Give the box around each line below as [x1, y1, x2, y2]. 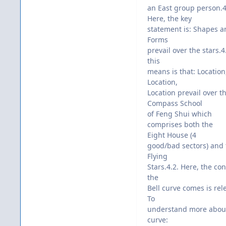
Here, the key [147, 14, 192, 24]
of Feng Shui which [147, 109, 212, 119]
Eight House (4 [147, 130, 196, 140]
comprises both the [147, 120, 213, 130]
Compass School [147, 98, 202, 108]
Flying [147, 151, 167, 161]
